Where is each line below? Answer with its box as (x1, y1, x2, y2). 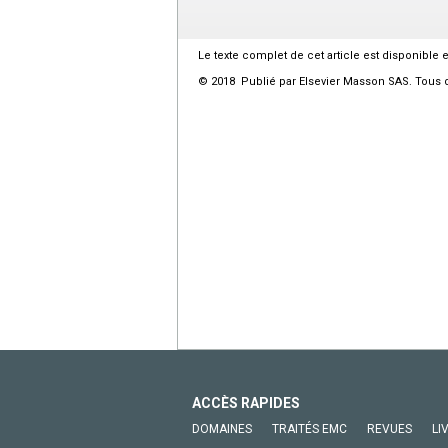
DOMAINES (192, 422, 252, 436)
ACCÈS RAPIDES (192, 395, 300, 411)
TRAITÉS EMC (272, 422, 347, 436)
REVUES (367, 422, 412, 436)
